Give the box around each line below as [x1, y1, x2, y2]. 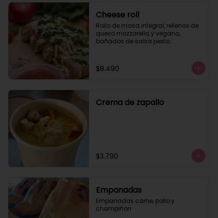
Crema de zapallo [95, 97, 164, 108]
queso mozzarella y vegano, [95, 29, 180, 37]
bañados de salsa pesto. [95, 37, 171, 45]
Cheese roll [95, 9, 139, 20]
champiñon [95, 204, 131, 213]
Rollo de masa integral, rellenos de [95, 21, 199, 30]
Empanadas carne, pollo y [95, 197, 175, 205]
